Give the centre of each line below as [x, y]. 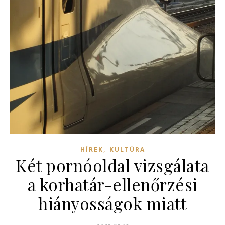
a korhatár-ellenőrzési [113, 184]
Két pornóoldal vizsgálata [113, 165]
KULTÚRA [127, 149]
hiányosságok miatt [113, 203]
